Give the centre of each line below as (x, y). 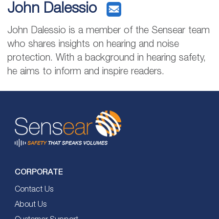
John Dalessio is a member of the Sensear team (109, 31)
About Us (31, 205)
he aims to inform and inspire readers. (86, 72)
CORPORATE (39, 171)
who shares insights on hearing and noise (93, 44)
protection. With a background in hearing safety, (107, 58)
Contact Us (34, 189)
